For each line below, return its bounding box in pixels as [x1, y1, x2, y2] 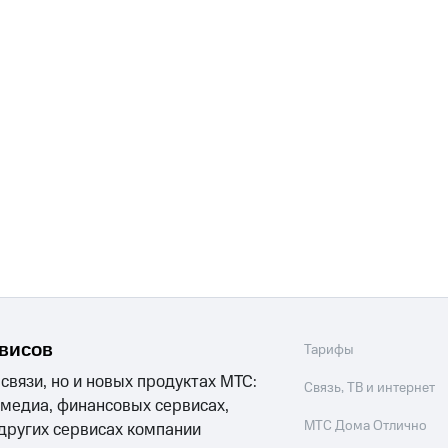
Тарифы [304, 340, 355, 361]
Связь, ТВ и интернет [304, 378, 436, 399]
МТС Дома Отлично [304, 416, 428, 437]
